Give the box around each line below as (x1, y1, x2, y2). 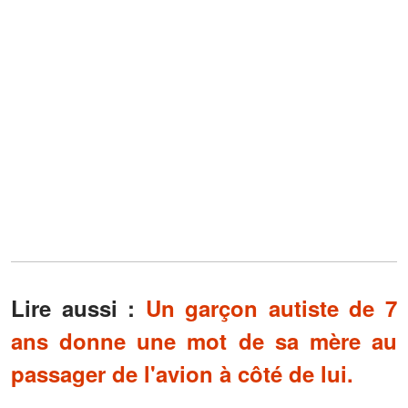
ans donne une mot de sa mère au (11, 325, 397, 357)
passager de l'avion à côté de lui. (11, 358, 353, 390)
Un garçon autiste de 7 (145, 292, 398, 324)
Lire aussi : (11, 292, 136, 324)
